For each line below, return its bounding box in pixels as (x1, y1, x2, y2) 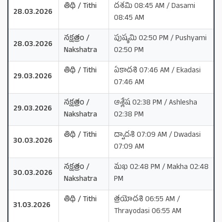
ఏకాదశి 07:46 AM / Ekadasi (114, 65, 201, 77)
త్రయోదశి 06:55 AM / (114, 194, 180, 206)
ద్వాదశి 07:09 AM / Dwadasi (114, 129, 201, 141)
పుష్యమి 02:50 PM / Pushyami (114, 33, 207, 45)
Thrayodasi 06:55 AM (114, 206, 181, 218)
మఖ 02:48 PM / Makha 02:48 (114, 162, 209, 173)
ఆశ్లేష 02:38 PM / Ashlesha (114, 97, 197, 109)
